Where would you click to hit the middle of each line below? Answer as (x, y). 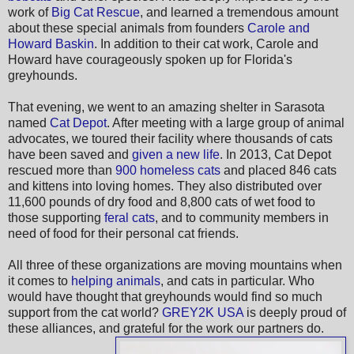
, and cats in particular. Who (237, 281)
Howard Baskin (51, 43)
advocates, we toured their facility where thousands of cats (170, 138)
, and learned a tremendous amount (239, 12)
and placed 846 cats (279, 170)
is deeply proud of (295, 312)
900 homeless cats (168, 170)
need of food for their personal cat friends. (123, 233)
